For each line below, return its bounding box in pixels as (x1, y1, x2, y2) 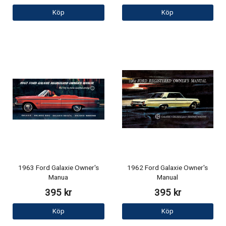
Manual (157, 173, 179, 183)
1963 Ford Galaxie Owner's (18, 163, 99, 174)
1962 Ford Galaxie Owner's (127, 163, 208, 174)
